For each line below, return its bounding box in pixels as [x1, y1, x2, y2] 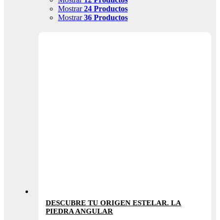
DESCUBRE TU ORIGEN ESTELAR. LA [45, 199, 181, 207]
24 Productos [83, 4, 128, 13]
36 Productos [83, 13, 128, 22]
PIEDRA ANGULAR [45, 207, 113, 216]
